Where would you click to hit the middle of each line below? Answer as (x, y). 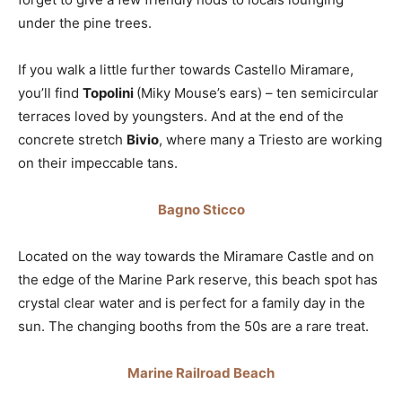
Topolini (109, 93)
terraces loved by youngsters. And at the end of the (181, 117)
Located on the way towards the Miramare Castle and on (196, 257)
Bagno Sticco (201, 210)
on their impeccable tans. (100, 163)
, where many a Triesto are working (271, 140)
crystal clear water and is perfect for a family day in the (192, 303)
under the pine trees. (87, 23)
